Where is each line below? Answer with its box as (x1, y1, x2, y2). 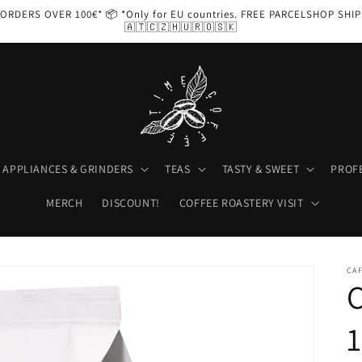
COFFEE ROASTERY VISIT (179, 196, 304, 210)
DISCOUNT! (102, 196, 160, 210)
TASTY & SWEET (221, 162, 300, 176)
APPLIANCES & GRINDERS (2, 162, 134, 176)
